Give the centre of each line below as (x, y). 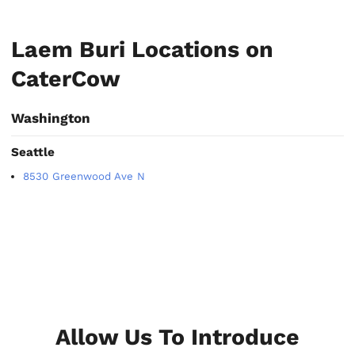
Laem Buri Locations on (143, 50)
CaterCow (66, 79)
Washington (51, 118)
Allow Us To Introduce (177, 337)
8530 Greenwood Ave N (84, 176)
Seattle (33, 153)
